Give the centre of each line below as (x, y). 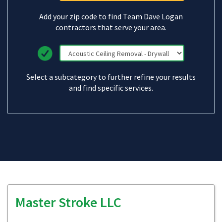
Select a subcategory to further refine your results (111, 77)
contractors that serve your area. (111, 27)
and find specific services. (111, 88)
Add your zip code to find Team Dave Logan (111, 16)
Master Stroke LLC (68, 202)
